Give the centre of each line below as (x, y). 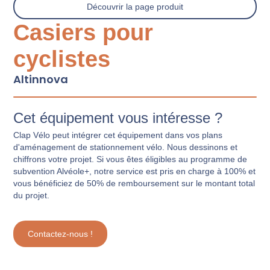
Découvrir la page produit (135, 6)
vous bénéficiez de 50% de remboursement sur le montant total (134, 183)
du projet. (32, 195)
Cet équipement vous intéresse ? (118, 118)
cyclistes (62, 59)
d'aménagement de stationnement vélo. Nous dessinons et (126, 147)
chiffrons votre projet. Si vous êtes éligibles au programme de (130, 159)
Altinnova (41, 79)
